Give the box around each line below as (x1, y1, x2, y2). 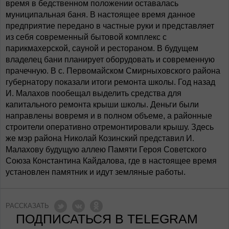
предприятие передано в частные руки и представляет (6, 21, 214, 30)
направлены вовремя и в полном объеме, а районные (6, 111, 212, 120)
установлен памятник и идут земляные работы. (6, 168, 186, 176)
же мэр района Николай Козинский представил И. (6, 134, 194, 143)
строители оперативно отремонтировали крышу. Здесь (6, 123, 214, 131)
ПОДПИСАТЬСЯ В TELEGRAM (16, 211, 198, 226)
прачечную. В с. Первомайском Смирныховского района (6, 66, 220, 75)
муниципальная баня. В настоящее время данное (6, 10, 195, 19)
